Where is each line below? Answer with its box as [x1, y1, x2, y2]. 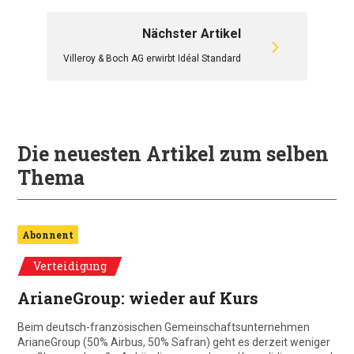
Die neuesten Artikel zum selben [17, 141, 329, 167]
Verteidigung [33, 258, 107, 273]
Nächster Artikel [142, 26, 241, 41]
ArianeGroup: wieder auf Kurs [17, 288, 258, 308]
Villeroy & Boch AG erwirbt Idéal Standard [63, 53, 241, 64]
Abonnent [22, 228, 73, 241]
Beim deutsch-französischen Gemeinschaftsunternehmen [17, 321, 310, 333]
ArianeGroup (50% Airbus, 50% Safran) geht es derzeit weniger [17, 336, 330, 348]
